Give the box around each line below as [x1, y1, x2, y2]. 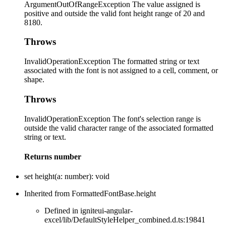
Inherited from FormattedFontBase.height [24, 189, 156, 198]
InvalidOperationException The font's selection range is [24, 114, 201, 123]
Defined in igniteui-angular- [44, 206, 133, 215]
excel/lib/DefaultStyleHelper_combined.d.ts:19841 [44, 215, 205, 224]
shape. [24, 75, 44, 84]
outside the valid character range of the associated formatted [24, 123, 213, 132]
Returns [24, 152, 54, 161]
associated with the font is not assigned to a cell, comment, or [24, 66, 218, 75]
